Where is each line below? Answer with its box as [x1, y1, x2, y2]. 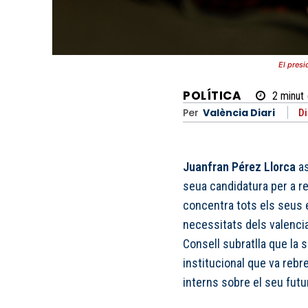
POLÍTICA [183, 87, 241, 104]
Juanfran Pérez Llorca [183, 159, 296, 175]
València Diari [203, 105, 275, 120]
